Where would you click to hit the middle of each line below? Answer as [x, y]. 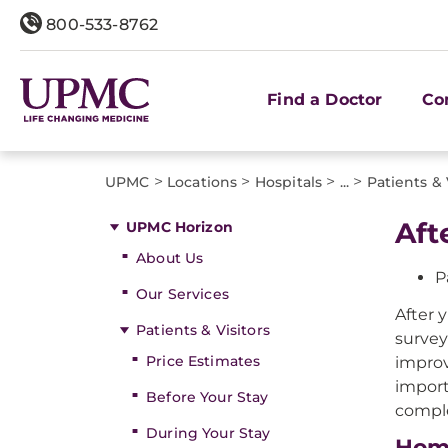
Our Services [182, 294]
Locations [202, 182]
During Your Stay [208, 433]
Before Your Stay [207, 397]
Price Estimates [203, 361]
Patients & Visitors [203, 330]
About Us [170, 258]
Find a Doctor [325, 99]
